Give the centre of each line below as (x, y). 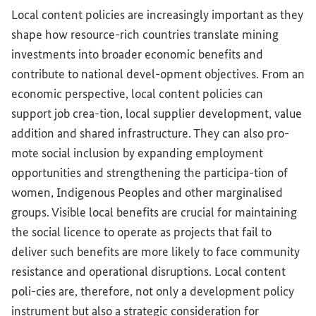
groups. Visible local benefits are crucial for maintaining (154, 213)
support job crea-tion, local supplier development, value (157, 114)
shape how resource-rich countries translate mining (145, 35)
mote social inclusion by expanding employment (137, 153)
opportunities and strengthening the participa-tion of (150, 173)
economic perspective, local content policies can (137, 94)
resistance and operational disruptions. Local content (148, 272)
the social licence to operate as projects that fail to (141, 232)
